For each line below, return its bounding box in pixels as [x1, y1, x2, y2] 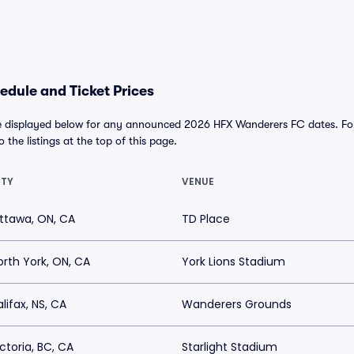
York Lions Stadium [182, 254, 285, 269]
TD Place [182, 211, 230, 227]
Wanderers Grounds [182, 296, 292, 312]
